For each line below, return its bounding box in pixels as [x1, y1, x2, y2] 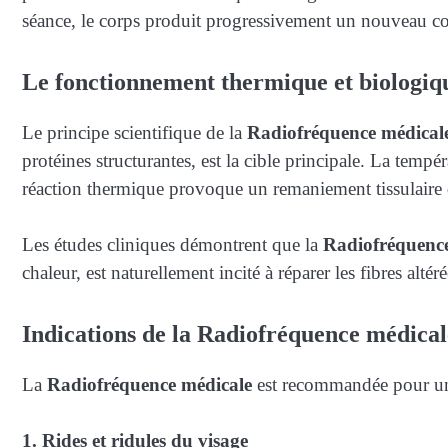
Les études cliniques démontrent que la [22, 234, 323, 256]
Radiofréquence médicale [47, 373, 252, 395]
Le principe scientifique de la [22, 121, 247, 143]
